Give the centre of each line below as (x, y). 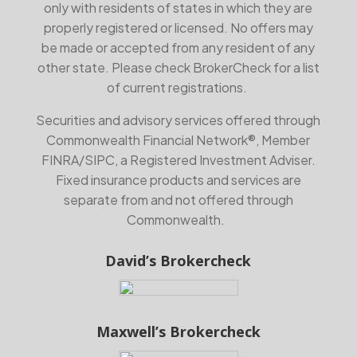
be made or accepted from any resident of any (178, 47)
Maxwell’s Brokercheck (178, 331)
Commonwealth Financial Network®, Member (178, 140)
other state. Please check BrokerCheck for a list (178, 67)
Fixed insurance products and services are (178, 180)
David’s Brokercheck (178, 261)
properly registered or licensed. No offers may (178, 27)
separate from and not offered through (178, 200)
